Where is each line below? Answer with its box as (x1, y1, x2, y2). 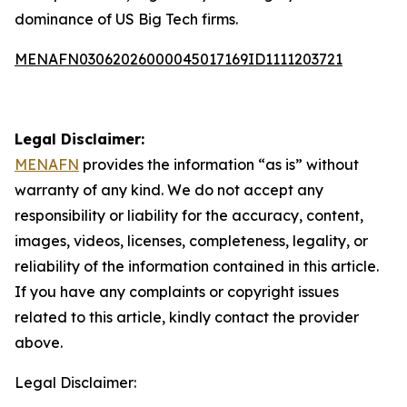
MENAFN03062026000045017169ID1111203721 (15, 50, 342, 68)
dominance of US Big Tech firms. (15, 10, 238, 28)
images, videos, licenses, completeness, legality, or (15, 232, 368, 250)
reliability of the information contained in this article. (15, 257, 379, 275)
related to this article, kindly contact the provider (15, 308, 359, 326)
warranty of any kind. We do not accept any (15, 181, 323, 199)
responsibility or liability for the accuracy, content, (15, 206, 363, 224)
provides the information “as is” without (79, 155, 359, 174)
